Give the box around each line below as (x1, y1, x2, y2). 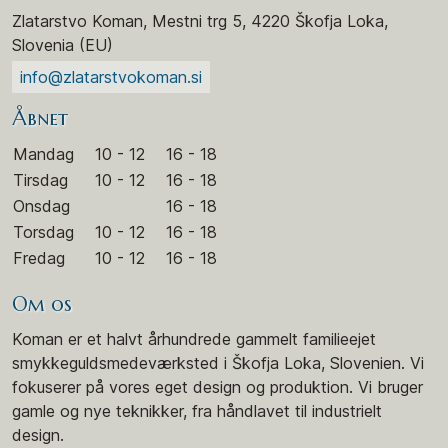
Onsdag (13, 195, 70, 216)
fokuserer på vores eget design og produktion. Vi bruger (12, 376, 423, 397)
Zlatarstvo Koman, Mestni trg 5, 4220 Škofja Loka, (12, 10, 388, 31)
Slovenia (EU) (12, 34, 113, 55)
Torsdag (13, 221, 74, 242)
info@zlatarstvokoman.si (20, 66, 202, 87)
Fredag (13, 247, 65, 268)
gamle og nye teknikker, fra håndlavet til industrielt (12, 400, 382, 421)
